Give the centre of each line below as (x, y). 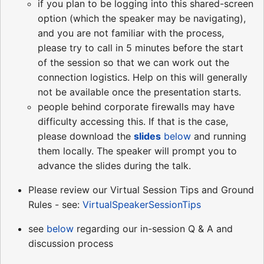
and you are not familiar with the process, (131, 33)
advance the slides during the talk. (114, 166)
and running (219, 136)
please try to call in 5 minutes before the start (141, 48)
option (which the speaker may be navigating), (142, 19)
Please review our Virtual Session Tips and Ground (141, 190)
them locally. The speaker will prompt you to (137, 151)
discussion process (71, 244)
